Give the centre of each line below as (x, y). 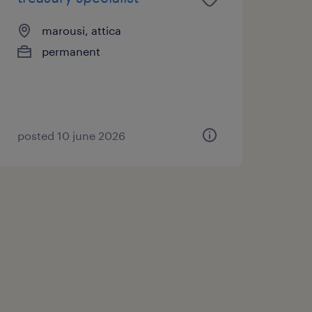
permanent (71, 51)
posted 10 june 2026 (71, 135)
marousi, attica (81, 30)
